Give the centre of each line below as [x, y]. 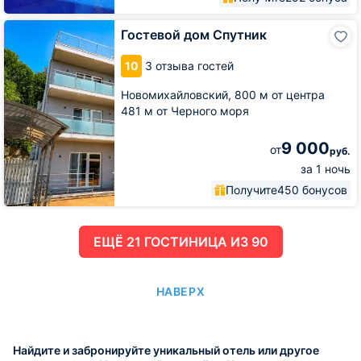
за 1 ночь [326, 168]
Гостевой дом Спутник [194, 34]
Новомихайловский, [178, 94]
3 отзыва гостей [189, 65]
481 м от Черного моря [185, 110]
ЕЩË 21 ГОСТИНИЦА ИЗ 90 [206, 241]
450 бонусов [312, 189]
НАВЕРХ [180, 291]
